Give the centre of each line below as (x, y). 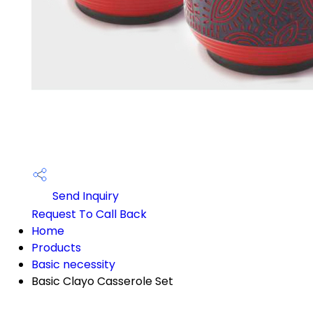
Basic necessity (73, 264)
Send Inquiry (84, 196)
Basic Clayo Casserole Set (102, 281)
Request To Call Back (89, 214)
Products (56, 248)
